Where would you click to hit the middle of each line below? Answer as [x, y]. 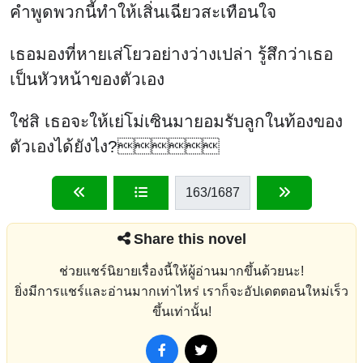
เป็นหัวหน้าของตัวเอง [87, 79]
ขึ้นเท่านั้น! [181, 311]
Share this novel [190, 238]
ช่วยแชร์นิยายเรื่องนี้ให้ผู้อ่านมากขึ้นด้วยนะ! [181, 271]
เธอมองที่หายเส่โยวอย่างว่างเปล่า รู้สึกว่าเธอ [171, 54]
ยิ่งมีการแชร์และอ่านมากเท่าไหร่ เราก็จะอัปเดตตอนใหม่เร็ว [181, 291]
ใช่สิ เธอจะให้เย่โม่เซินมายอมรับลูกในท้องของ [176, 121]
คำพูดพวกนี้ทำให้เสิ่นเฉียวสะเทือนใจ [143, 12]
